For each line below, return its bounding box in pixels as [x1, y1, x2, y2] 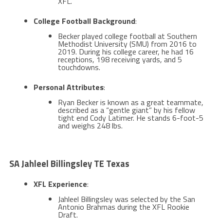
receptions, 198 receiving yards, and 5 [57, 54, 182, 66]
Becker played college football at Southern [57, 30, 197, 42]
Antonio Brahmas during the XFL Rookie [57, 201, 189, 213]
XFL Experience [33, 178, 87, 190]
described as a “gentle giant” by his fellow [57, 104, 195, 116]
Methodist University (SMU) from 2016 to [57, 38, 197, 50]
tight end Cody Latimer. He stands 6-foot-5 [57, 112, 203, 124]
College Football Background [33, 15, 135, 27]
